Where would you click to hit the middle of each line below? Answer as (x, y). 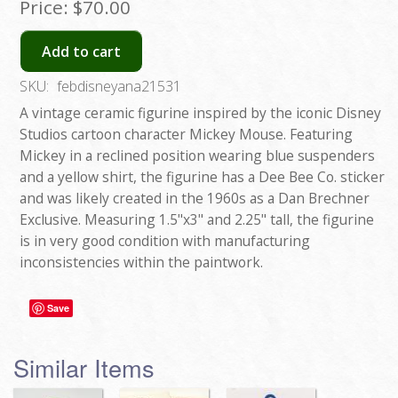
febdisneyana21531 (119, 86)
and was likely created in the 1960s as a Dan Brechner (195, 198)
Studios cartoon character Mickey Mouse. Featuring (186, 134)
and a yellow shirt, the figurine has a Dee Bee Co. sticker (202, 176)
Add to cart (81, 52)
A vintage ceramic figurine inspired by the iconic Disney (200, 112)
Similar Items (84, 367)
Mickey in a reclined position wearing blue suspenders (197, 155)
